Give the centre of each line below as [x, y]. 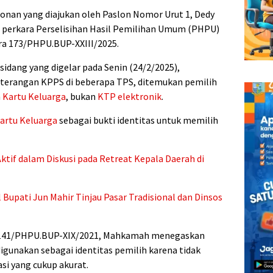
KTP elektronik [129, 97]
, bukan [82, 97]
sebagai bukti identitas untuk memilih [138, 120]
